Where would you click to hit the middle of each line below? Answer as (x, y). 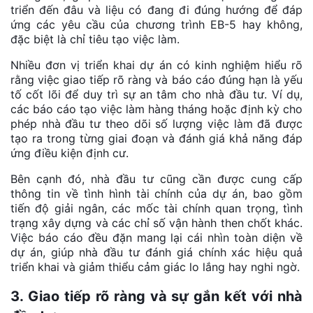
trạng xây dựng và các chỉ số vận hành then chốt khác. (156, 223)
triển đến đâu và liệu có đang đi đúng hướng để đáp (156, 10)
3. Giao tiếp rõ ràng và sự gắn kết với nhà (156, 296)
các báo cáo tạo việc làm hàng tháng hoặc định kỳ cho (156, 109)
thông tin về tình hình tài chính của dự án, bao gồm (156, 194)
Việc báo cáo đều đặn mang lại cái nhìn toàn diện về (156, 238)
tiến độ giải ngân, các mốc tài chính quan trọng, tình (156, 208)
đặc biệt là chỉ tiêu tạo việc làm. (95, 39)
